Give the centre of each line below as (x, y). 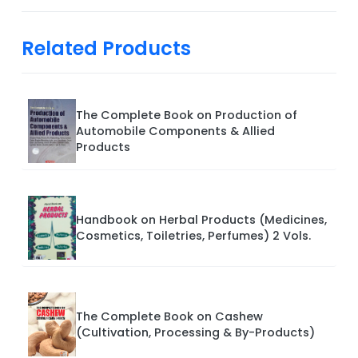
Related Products (106, 49)
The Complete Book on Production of (187, 115)
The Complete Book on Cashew (169, 317)
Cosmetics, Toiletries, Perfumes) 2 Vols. (193, 236)
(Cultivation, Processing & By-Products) (195, 333)
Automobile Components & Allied (175, 131)
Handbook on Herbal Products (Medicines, (201, 220)
